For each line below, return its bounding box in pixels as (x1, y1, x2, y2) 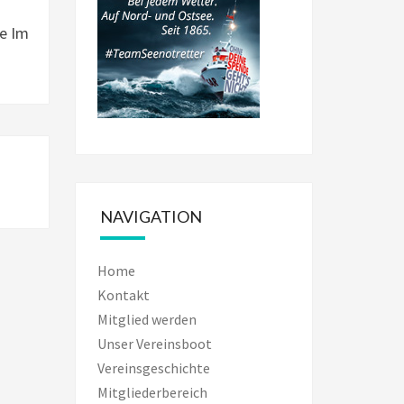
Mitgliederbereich (96, 383, 207, 402)
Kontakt (96, 286, 150, 305)
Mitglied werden (96, 310, 197, 329)
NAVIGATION (99, 207, 202, 227)
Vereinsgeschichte (96, 359, 210, 378)
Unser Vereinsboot (96, 335, 212, 353)
